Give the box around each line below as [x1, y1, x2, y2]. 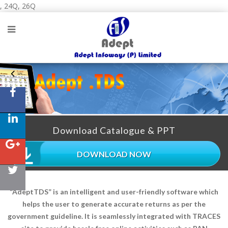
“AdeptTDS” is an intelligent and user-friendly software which [10, 187, 218, 196]
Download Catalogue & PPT [52, 125, 176, 136]
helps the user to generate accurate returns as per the [22, 199, 206, 208]
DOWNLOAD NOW [77, 149, 151, 159]
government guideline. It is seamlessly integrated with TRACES [8, 212, 220, 220]
